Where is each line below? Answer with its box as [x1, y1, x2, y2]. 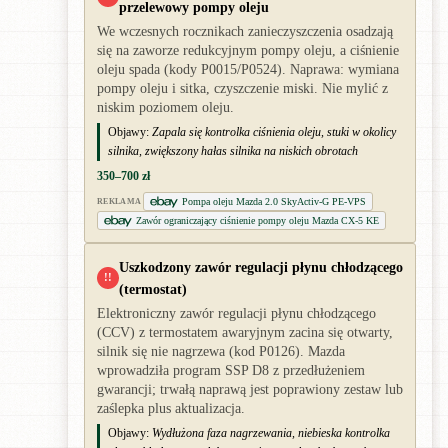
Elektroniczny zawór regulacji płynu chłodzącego [97, 306, 376, 322]
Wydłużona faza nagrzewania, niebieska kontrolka [152, 426, 390, 441]
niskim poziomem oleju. [97, 100, 234, 116]
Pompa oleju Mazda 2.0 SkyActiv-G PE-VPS [182, 196, 367, 208]
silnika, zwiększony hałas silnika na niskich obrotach [108, 144, 358, 159]
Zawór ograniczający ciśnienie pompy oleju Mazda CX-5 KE [136, 215, 379, 227]
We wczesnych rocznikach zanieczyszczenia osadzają [97, 24, 393, 40]
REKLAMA [97, 197, 142, 207]
